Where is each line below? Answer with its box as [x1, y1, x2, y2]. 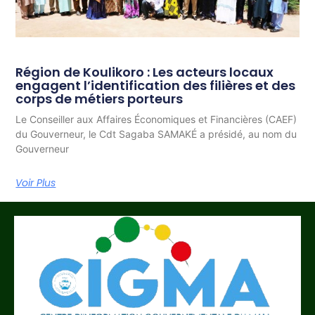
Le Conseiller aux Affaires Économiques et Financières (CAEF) [15, 113, 297, 126]
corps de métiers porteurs [15, 90, 184, 108]
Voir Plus [15, 176, 56, 191]
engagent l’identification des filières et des [15, 77, 296, 95]
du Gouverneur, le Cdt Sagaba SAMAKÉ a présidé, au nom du [15, 128, 297, 141]
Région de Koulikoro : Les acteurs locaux [15, 63, 274, 82]
